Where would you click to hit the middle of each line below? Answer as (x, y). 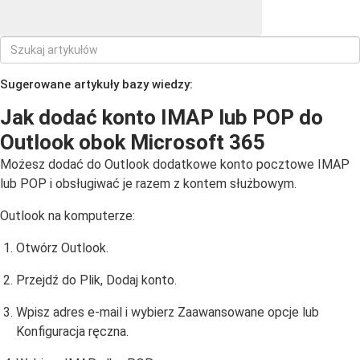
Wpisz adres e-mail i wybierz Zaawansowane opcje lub (168, 312)
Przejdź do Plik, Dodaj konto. (96, 280)
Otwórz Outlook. (62, 248)
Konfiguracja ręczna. (72, 331)
